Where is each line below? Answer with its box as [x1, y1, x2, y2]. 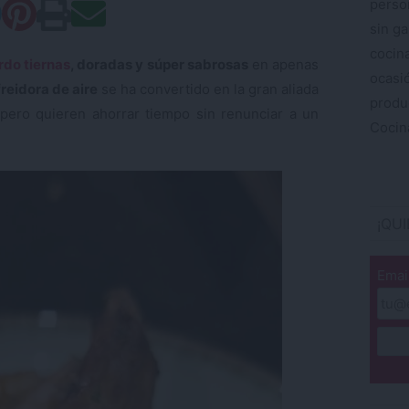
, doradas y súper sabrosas [70, 55, 248, 73]
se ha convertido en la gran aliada [98, 79, 319, 98]
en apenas [247, 55, 320, 73]
